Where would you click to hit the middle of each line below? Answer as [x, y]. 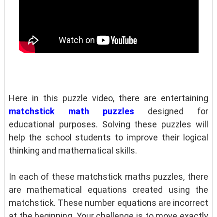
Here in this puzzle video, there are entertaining [108, 98]
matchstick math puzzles [71, 111]
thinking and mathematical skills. [73, 150]
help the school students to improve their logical [108, 137]
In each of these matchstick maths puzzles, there [108, 176]
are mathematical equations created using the [108, 189]
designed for [171, 111]
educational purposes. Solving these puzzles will [108, 124]
